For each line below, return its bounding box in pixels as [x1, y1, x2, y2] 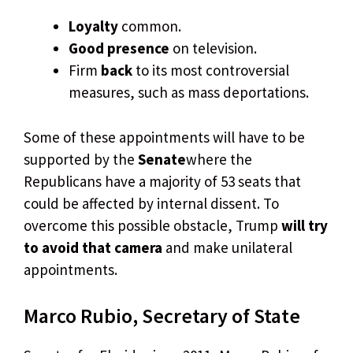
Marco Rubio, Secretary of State [24, 303, 300, 329]
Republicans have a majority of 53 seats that [24, 171, 301, 191]
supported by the [24, 149, 138, 169]
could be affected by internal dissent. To [24, 193, 279, 213]
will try [281, 215, 328, 235]
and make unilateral [162, 237, 292, 257]
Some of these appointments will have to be [24, 127, 305, 147]
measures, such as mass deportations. [69, 83, 309, 102]
